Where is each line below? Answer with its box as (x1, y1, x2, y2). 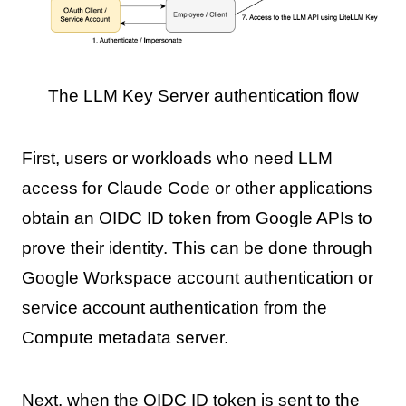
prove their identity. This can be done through (21, 238, 372, 258)
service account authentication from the (21, 298, 327, 318)
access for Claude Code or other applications (21, 179, 372, 198)
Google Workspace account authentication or (21, 268, 373, 288)
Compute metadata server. (21, 328, 228, 348)
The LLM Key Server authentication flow (47, 86, 359, 106)
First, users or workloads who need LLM (21, 149, 333, 169)
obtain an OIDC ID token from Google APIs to (21, 208, 372, 228)
